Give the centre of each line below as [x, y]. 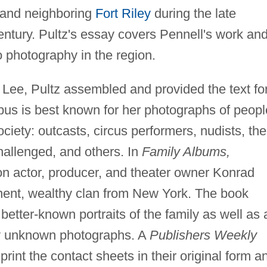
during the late [193, 14]
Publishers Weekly [203, 235]
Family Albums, [186, 152]
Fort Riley [123, 14]
